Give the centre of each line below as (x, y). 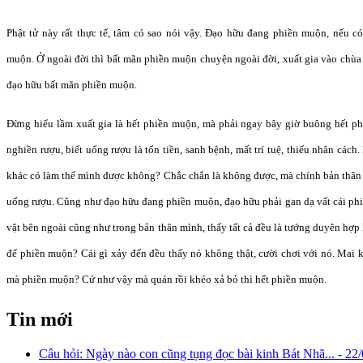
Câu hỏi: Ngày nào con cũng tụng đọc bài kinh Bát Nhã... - (192, 353)
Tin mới (40, 319)
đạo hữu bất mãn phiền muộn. (72, 84)
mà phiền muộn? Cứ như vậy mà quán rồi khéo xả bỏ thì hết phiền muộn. (167, 279)
